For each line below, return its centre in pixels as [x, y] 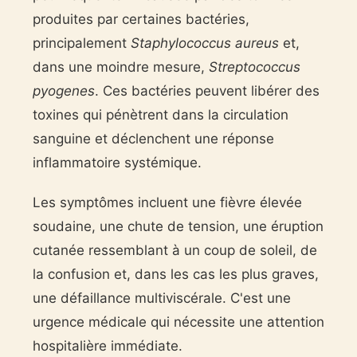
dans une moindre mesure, [120, 67]
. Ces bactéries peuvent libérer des [207, 90]
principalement [81, 43]
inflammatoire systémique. [117, 162]
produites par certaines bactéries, [141, 19]
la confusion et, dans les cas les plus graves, [175, 274]
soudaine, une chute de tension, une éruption [178, 226]
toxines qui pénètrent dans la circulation [160, 114]
